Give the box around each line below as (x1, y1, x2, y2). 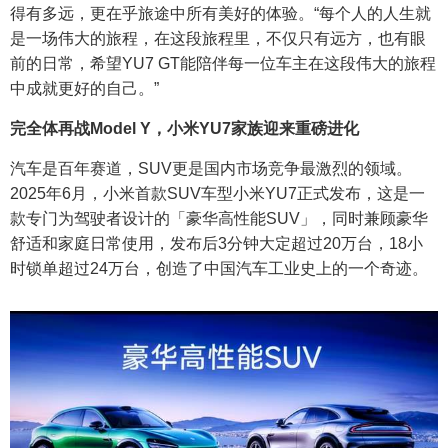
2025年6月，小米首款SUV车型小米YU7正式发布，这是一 (10, 184, 425, 202)
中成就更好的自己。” (10, 79, 159, 97)
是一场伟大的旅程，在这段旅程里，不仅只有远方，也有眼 (10, 29, 426, 47)
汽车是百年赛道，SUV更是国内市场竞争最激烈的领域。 (10, 159, 412, 177)
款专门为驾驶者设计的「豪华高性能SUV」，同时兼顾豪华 (10, 209, 428, 227)
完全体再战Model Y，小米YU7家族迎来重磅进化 (10, 119, 359, 137)
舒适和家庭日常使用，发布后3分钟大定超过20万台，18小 (10, 234, 423, 252)
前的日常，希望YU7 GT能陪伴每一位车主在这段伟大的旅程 (10, 54, 436, 72)
